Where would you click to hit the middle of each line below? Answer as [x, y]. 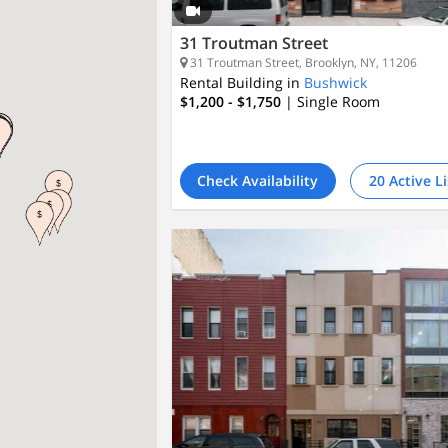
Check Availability [258, 180]
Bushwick [335, 82]
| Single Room [332, 101]
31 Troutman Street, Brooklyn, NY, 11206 [301, 62]
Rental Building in [239, 82]
